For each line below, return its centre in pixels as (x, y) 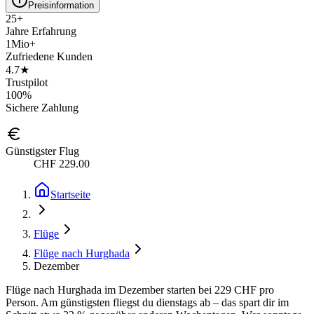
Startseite (70, 194)
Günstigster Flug (42, 151)
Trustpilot (27, 82)
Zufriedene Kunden (49, 56)
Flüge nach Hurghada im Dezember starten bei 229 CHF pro (140, 289)
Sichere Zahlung (42, 107)
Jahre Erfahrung (41, 31)
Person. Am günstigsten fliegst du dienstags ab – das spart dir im (147, 302)
